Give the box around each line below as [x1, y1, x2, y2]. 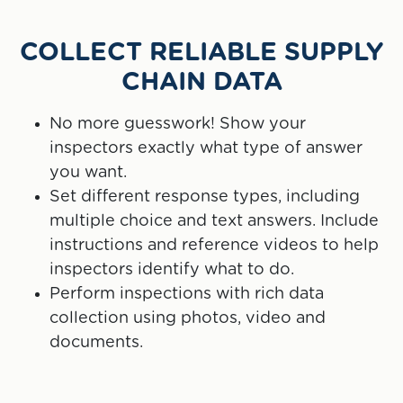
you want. [49, 165, 127, 182]
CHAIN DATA [121, 70, 282, 96]
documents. [49, 335, 143, 352]
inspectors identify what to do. [49, 262, 294, 279]
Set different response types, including [49, 189, 360, 206]
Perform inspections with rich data [49, 286, 324, 303]
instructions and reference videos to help [49, 237, 379, 255]
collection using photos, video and [49, 310, 326, 327]
